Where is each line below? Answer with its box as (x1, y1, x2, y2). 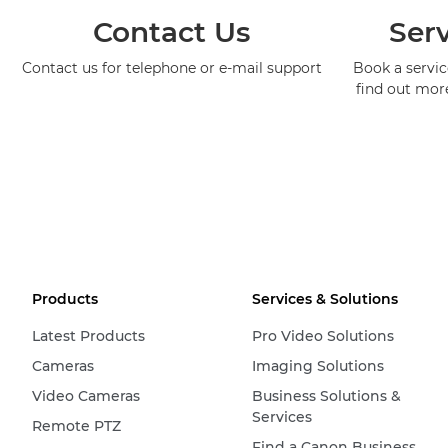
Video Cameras (32, 387, 140, 406)
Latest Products (32, 327, 145, 346)
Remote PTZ (32, 417, 121, 436)
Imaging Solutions (251, 357, 384, 376)
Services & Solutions (251, 290, 398, 309)
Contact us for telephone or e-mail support (21, 59, 322, 78)
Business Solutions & (251, 387, 401, 406)
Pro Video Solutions (251, 327, 394, 346)
